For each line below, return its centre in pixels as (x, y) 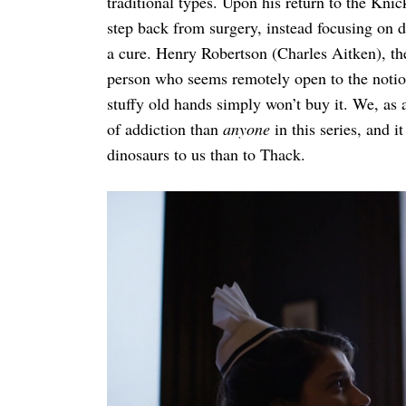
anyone (246, 129)
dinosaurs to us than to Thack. (206, 155)
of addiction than (164, 129)
